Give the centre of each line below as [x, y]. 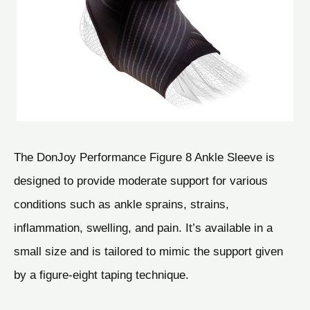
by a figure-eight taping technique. [101, 275]
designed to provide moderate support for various [141, 181]
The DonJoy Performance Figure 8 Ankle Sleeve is [144, 157]
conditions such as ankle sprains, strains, [121, 204]
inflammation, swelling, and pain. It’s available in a [143, 228]
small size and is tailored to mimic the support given [148, 252]
